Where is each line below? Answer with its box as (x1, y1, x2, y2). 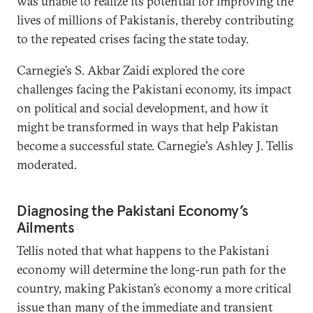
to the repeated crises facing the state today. (17, 30, 249, 47)
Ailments (17, 217, 75, 237)
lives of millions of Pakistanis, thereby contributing (17, 11, 293, 28)
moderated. (17, 156, 77, 173)
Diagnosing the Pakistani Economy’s (17, 200, 249, 220)
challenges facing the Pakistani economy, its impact (17, 80, 291, 97)
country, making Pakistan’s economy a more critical (17, 279, 291, 296)
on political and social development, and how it (17, 99, 268, 116)
